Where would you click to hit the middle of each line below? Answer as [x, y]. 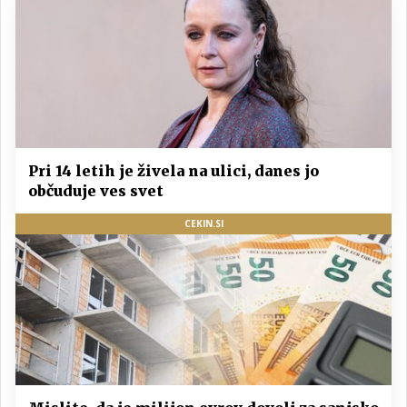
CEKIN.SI [203, 224]
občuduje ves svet [96, 191]
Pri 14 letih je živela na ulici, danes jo [174, 171]
